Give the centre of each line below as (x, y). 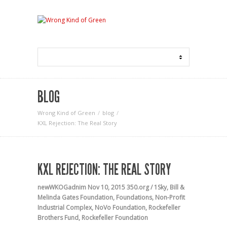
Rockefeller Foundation (115, 218)
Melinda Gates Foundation (75, 197)
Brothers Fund (58, 218)
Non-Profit (170, 197)
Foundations (134, 197)
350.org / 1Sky (147, 187)
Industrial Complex (65, 207)
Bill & (177, 187)
